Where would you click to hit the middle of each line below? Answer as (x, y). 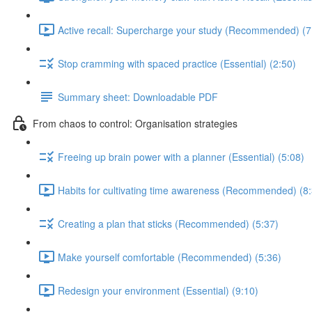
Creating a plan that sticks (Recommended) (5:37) (168, 223)
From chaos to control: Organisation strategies (135, 123)
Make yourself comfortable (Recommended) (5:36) (170, 257)
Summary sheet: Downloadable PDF (138, 96)
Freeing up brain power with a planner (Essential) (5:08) (181, 156)
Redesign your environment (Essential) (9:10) (158, 290)
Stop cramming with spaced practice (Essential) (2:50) (177, 63)
